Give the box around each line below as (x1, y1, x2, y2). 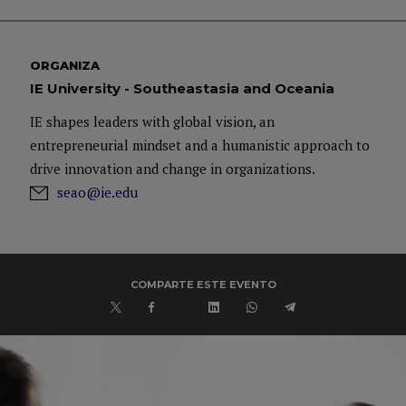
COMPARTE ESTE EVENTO (130, 278, 276, 291)
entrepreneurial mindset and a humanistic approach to (30, 136, 370, 154)
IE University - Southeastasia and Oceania (30, 80, 334, 97)
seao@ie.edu (57, 183, 138, 201)
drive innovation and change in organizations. (30, 159, 315, 178)
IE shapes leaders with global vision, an (30, 112, 275, 130)
